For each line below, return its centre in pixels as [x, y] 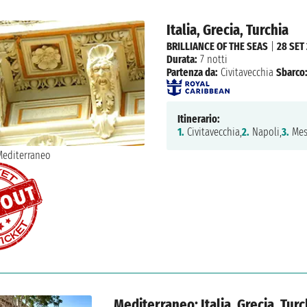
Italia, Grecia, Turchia [227, 30]
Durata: [182, 59]
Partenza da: [192, 72]
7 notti [212, 59]
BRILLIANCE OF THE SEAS [217, 46]
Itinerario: [198, 119]
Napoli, [265, 132]
